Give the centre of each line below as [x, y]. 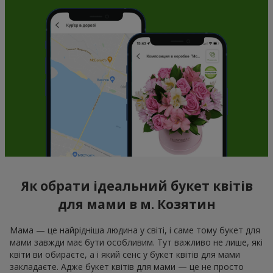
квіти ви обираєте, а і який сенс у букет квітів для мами [125, 254]
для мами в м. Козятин [136, 204]
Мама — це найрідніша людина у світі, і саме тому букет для [135, 230]
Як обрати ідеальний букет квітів [136, 186]
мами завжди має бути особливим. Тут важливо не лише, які [136, 242]
